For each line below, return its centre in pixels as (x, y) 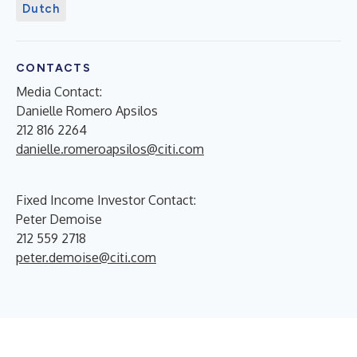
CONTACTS (54, 68)
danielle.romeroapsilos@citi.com (110, 149)
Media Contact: (59, 91)
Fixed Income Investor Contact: (106, 200)
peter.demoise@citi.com (86, 257)
